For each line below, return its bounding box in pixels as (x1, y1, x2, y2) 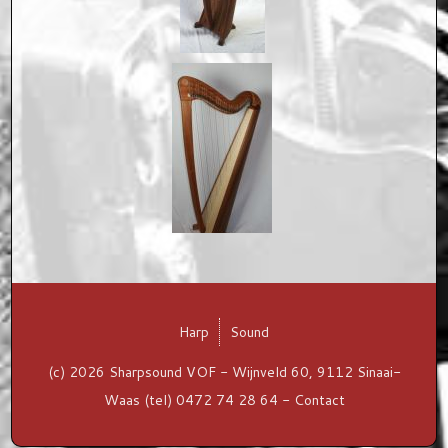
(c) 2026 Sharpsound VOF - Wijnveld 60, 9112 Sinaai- (47, 362, 401, 382)
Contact (293, 390, 345, 410)
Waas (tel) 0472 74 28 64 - (103, 390, 294, 410)
